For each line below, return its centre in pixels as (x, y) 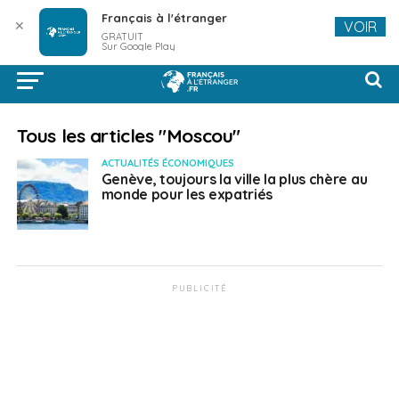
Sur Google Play (138, 46)
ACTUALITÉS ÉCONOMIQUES (167, 163)
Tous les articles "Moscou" (128, 135)
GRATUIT (122, 37)
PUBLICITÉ (199, 288)
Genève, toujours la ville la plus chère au (234, 179)
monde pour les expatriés (187, 194)
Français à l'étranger (164, 18)
